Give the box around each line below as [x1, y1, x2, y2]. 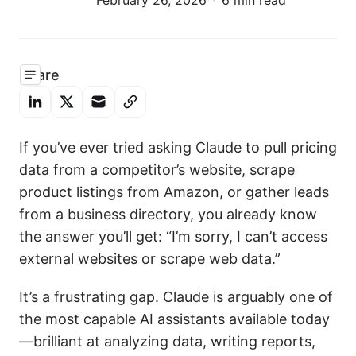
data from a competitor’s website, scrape [19, 161, 295, 178]
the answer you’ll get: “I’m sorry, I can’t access [19, 228, 327, 245]
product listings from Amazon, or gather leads [19, 184, 329, 200]
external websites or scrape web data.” [19, 250, 281, 267]
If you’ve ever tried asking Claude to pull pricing [19, 139, 337, 156]
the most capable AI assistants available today [19, 311, 330, 327]
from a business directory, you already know [19, 206, 317, 222]
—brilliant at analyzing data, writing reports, [19, 333, 315, 350]
